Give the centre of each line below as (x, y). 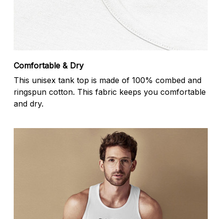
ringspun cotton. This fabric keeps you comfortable (110, 92)
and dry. (29, 104)
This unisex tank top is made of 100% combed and (108, 80)
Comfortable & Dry (49, 65)
